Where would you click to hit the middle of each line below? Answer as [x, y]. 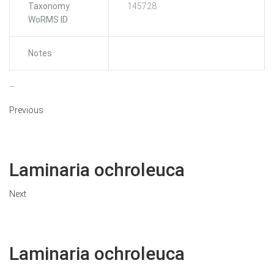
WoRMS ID [48, 20]
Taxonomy [49, 6]
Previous [26, 110]
